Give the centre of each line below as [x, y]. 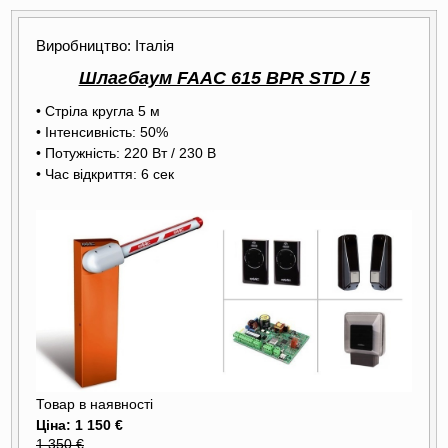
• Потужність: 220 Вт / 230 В [126, 152]
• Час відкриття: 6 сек [105, 173]
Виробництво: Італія [105, 45]
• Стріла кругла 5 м [98, 110]
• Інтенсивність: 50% [102, 131]
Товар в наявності [94, 404]
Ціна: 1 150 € [79, 424]
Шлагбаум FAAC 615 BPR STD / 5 [224, 77]
